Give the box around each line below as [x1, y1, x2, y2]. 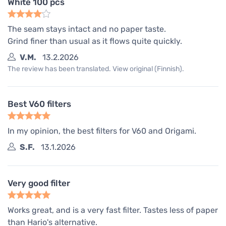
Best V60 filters [8, 98, 71, 109]
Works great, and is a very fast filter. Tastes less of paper [8, 205, 218, 215]
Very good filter [8, 178, 70, 188]
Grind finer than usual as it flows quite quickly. [8, 36, 182, 46]
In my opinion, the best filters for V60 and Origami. [8, 126, 196, 136]
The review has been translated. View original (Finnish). [8, 64, 184, 73]
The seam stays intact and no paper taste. [8, 24, 166, 34]
